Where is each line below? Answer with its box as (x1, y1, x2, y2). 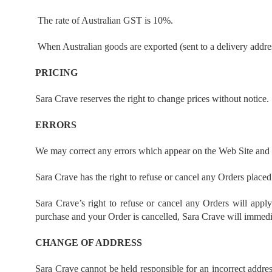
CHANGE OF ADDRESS (35, 237, 142, 248)
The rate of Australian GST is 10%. (38, 15, 173, 25)
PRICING (35, 67, 78, 78)
